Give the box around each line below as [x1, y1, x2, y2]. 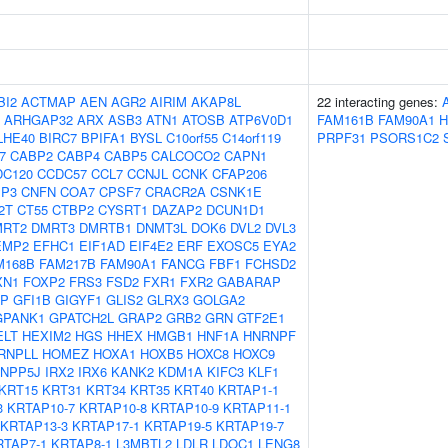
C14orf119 [222, 128, 281, 147]
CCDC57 [37, 164, 87, 183]
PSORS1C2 [370, 128, 439, 147]
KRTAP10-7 [7, 398, 75, 417]
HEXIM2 [22, 326, 71, 345]
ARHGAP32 [4, 110, 73, 129]
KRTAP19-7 [216, 416, 284, 435]
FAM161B [317, 110, 374, 129]
